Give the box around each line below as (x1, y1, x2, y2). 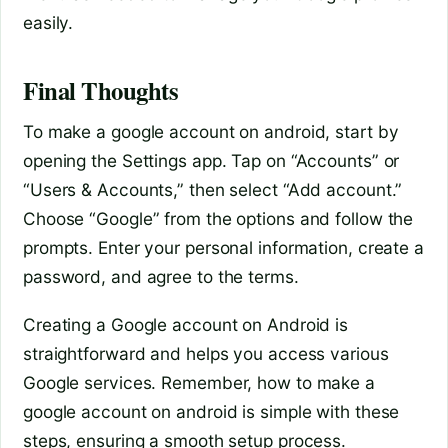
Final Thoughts (23, 72, 179, 109)
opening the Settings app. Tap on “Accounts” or (23, 149, 400, 171)
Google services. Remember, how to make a (23, 372, 375, 394)
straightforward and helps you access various (23, 343, 389, 365)
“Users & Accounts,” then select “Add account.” (23, 178, 403, 200)
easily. (23, 11, 74, 33)
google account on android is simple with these (23, 401, 400, 423)
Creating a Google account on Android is (23, 314, 349, 336)
